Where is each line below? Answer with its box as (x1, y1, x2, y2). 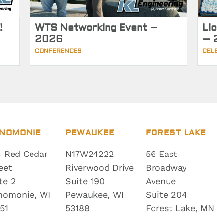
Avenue (145, 175, 176, 186)
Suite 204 (145, 189, 187, 200)
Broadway (145, 162, 186, 172)
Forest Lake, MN (145, 202, 214, 213)
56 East (145, 148, 177, 159)
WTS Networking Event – (35, 21, 158, 33)
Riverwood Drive (65, 162, 134, 172)
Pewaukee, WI (65, 189, 124, 200)
